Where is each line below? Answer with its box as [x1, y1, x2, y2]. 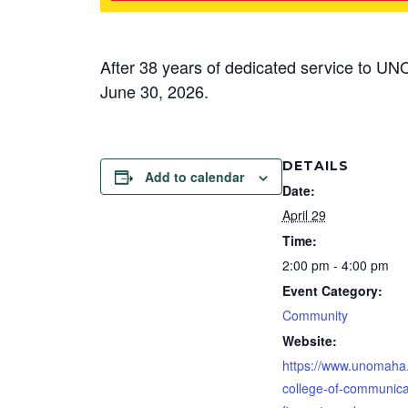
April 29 [281, 206, 326, 224]
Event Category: [281, 281, 382, 300]
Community [281, 306, 348, 324]
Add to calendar [144, 168, 244, 186]
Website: [281, 331, 337, 350]
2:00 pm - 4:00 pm [281, 256, 389, 274]
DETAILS [281, 158, 349, 174]
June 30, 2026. [99, 79, 209, 103]
